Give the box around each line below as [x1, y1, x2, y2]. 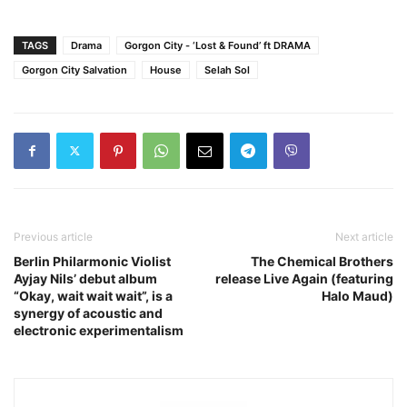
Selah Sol [204, 63, 250, 76]
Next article [335, 229, 393, 243]
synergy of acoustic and [14, 304, 163, 321]
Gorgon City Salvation [22, 63, 127, 76]
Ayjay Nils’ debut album [14, 270, 157, 286]
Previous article [14, 229, 93, 243]
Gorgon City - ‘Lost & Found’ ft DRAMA [124, 38, 311, 52]
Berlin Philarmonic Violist [14, 253, 171, 269]
